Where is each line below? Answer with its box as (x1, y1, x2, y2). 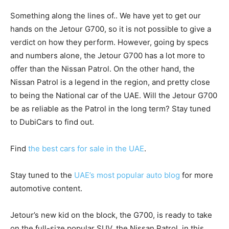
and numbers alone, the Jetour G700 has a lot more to (10, 51, 205, 61)
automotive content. (10, 184, 82, 194)
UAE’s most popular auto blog (74, 170, 180, 180)
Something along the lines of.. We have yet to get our (10, 11, 201, 21)
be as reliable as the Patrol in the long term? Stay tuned (10, 104, 211, 114)
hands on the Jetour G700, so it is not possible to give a (10, 24, 211, 34)
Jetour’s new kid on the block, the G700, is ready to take (10, 210, 212, 220)
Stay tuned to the (10, 170, 74, 180)
